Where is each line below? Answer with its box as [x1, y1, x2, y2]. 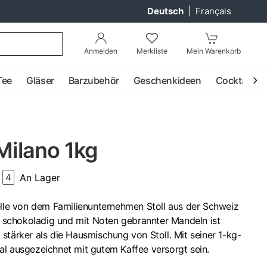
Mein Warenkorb [187, 46, 241, 55]
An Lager [20, 171, 60, 184]
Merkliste [136, 46, 167, 55]
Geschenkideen [133, 74, 201, 86]
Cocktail [215, 74, 252, 86]
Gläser [26, 74, 54, 86]
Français [195, 5, 231, 17]
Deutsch [147, 5, 185, 17]
